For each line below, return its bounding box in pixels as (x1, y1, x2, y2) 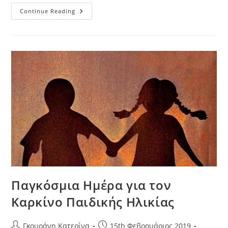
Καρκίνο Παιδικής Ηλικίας (11, 193, 175, 210)
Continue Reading (20, 7, 76, 15)
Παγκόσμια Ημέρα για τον (11, 176, 172, 193)
